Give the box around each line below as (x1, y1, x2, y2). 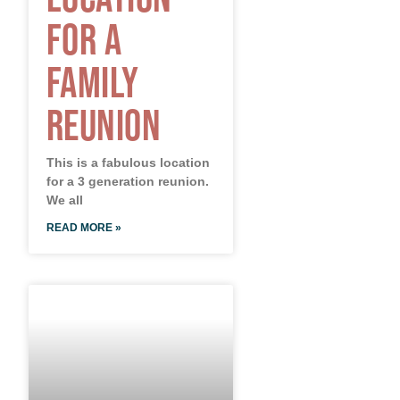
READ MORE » (46, 221, 121, 234)
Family (46, 57, 139, 106)
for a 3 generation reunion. (46, 173, 209, 188)
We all (46, 192, 83, 207)
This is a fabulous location (46, 154, 210, 170)
